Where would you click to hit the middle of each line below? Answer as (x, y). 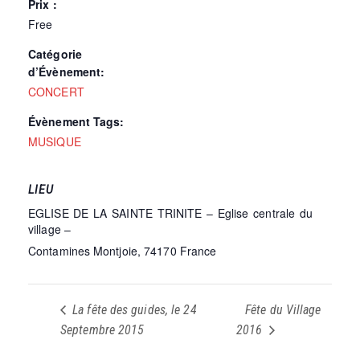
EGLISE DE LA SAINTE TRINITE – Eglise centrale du (170, 213)
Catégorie (55, 53)
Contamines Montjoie (83, 250)
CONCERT (56, 91)
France (198, 250)
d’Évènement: (67, 71)
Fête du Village (283, 310)
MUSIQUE (55, 141)
